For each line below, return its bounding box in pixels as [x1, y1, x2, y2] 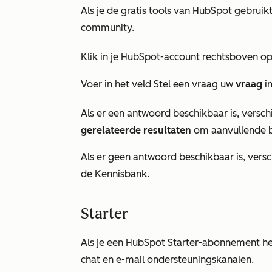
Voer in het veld [81, 78, 154, 90]
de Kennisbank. [81, 168, 152, 180]
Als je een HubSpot [81, 237, 168, 248]
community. [81, 22, 137, 33]
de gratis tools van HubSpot [107, 5, 232, 16]
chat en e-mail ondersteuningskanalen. [81, 254, 256, 265]
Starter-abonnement [168, 237, 260, 248]
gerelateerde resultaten [81, 124, 191, 136]
